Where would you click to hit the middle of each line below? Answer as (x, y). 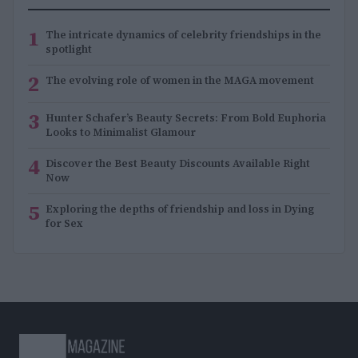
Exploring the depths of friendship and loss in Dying (180, 209)
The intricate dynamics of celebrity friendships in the (183, 34)
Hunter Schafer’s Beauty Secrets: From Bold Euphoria (186, 117)
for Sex (64, 223)
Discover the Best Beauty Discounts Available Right (178, 163)
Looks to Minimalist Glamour (121, 132)
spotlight (69, 49)
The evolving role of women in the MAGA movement (180, 80)
